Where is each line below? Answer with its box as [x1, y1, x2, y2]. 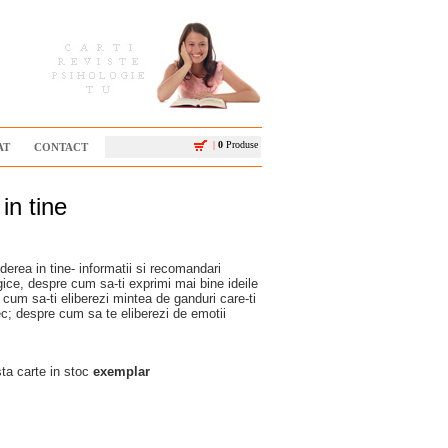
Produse [223, 139, 258, 150]
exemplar [93, 364, 150, 379]
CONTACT [34, 141, 88, 153]
